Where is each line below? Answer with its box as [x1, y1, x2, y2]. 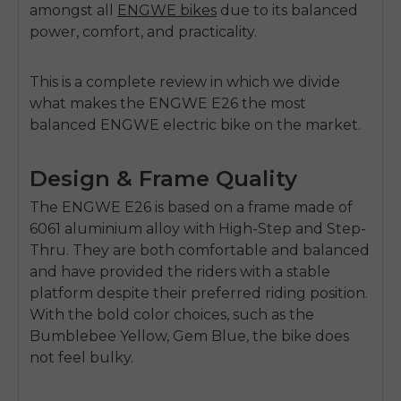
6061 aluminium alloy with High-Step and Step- [30, 219, 366, 237]
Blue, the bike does [208, 327, 349, 345]
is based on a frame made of [155, 198, 353, 216]
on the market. [254, 115, 361, 133]
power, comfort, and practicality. [30, 22, 260, 40]
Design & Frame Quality [30, 164, 297, 192]
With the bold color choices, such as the [30, 305, 314, 323]
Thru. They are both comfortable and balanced [30, 241, 370, 259]
